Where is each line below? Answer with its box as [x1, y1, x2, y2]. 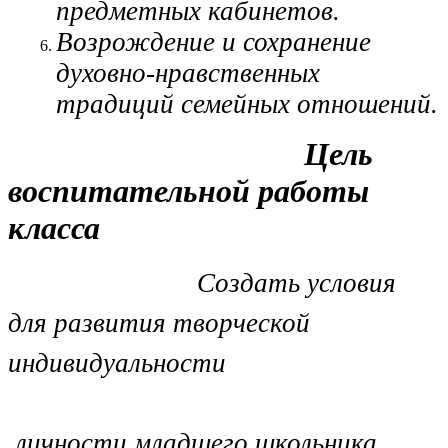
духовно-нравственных [56, 58, 320, 89]
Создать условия [8, 268, 396, 299]
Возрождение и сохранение [56, 27, 371, 58]
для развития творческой [8, 308, 310, 339]
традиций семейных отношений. [56, 89, 438, 120]
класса [8, 210, 100, 247]
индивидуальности [8, 348, 226, 379]
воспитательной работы [8, 173, 369, 210]
